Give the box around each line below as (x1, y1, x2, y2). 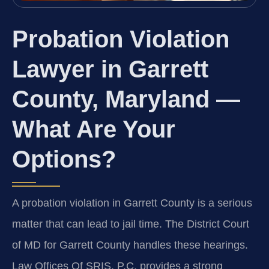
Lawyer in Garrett (12, 55, 208, 82)
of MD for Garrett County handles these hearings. (12, 238, 248, 251)
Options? (12, 145, 116, 172)
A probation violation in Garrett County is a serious (12, 196, 252, 209)
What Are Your (12, 115, 175, 142)
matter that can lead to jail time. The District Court (12, 217, 249, 230)
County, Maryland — (12, 85, 240, 112)
